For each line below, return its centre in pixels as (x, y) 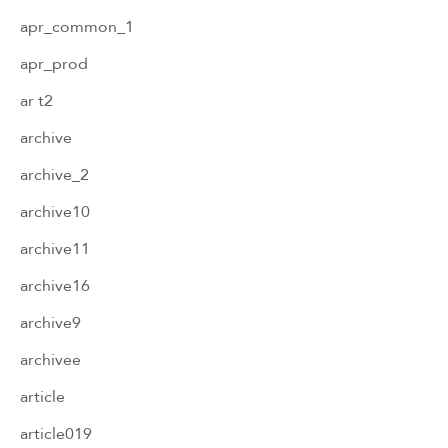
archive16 (55, 285)
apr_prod (54, 63)
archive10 (55, 211)
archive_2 (54, 174)
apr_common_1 (77, 26)
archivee (50, 359)
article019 (56, 433)
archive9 (50, 322)
